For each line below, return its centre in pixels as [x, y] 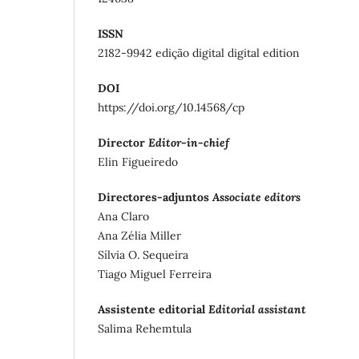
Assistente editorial [153, 310]
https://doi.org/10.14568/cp [171, 107]
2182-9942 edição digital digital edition [199, 52]
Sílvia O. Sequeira [143, 255]
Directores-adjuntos [153, 197]
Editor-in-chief [189, 142]
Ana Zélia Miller [139, 236]
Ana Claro [123, 216]
